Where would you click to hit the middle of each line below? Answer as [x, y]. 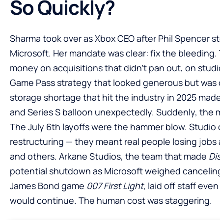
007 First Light [115, 185]
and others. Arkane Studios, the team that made [109, 156]
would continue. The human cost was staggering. [111, 200]
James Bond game [48, 185]
